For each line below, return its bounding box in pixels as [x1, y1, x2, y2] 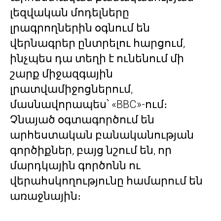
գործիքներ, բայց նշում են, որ [10, 144, 172, 156]
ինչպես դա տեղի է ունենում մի [10, 52, 184, 65]
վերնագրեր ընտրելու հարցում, [10, 37, 185, 49]
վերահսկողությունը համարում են [10, 175, 203, 187]
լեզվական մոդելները [10, 6, 129, 19]
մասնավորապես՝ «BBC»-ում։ [10, 98, 167, 110]
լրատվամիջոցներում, [10, 83, 133, 95]
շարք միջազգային [10, 68, 113, 80]
